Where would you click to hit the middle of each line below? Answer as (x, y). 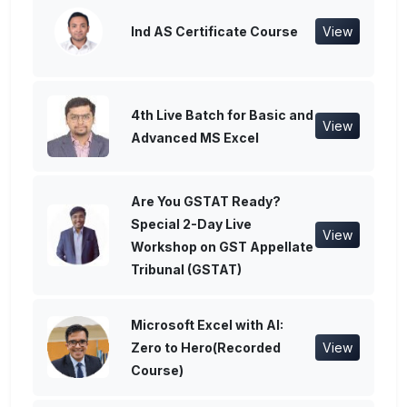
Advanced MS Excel (195, 137)
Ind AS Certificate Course (214, 32)
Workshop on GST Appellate (222, 246)
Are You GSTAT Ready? (206, 201)
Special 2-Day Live (191, 223)
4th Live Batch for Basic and (222, 114)
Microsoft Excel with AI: (207, 324)
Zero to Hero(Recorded (206, 347)
